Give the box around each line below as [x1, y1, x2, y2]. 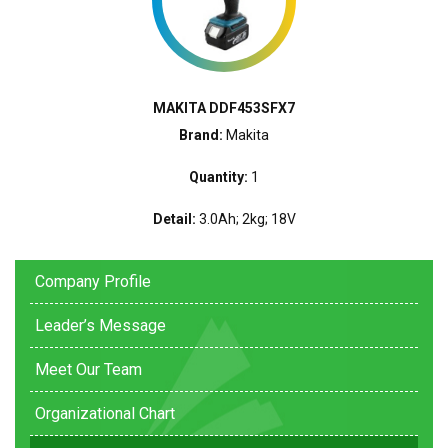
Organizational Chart [35, 404, 175, 424]
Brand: [179, 127, 223, 144]
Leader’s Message [35, 316, 166, 336]
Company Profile [35, 272, 151, 292]
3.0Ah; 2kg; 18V [195, 211, 296, 228]
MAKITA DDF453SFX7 [153, 100, 295, 117]
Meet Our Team [35, 360, 142, 380]
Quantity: [189, 169, 251, 186]
